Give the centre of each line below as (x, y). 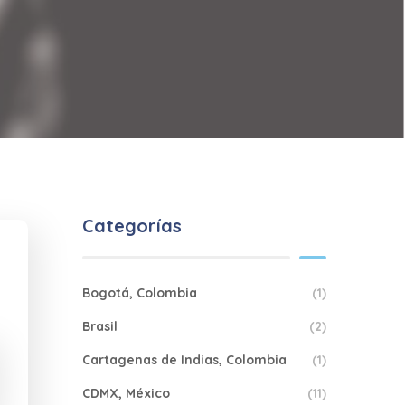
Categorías (132, 226)
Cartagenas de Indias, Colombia (184, 360)
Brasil (100, 326)
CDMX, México (126, 393)
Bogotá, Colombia (140, 293)
